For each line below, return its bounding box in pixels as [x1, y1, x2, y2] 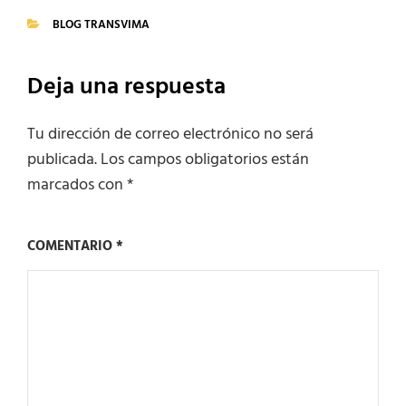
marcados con [27, 172, 127, 199]
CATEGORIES [26, 40, 94, 60]
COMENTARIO [27, 236, 116, 258]
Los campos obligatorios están [101, 147, 309, 174]
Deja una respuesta [27, 69, 226, 107]
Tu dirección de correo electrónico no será [27, 121, 314, 149]
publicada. [27, 147, 97, 174]
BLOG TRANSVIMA [53, 15, 150, 35]
